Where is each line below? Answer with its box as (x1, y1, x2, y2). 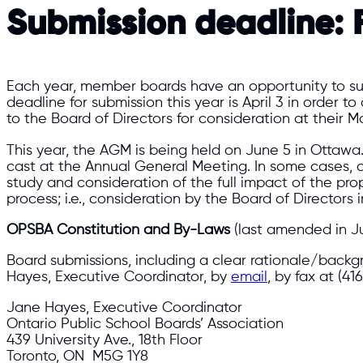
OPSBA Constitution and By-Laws (6, 222, 230, 237)
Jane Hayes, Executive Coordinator (6, 301, 242, 316)
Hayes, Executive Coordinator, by (6, 270, 231, 285)
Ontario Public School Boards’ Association (6, 317, 284, 332)
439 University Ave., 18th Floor (6, 333, 203, 348)
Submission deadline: (6, 6, 344, 42)
